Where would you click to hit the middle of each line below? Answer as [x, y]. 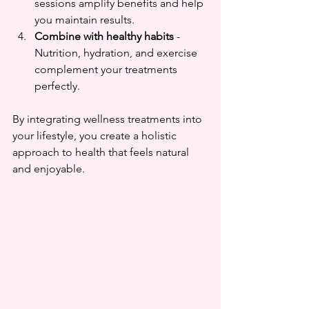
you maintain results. [87, 19]
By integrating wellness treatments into [109, 119]
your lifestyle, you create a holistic [96, 135]
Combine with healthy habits [104, 36]
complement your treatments [107, 69]
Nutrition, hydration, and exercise [117, 52]
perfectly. [57, 86]
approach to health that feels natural [102, 152]
